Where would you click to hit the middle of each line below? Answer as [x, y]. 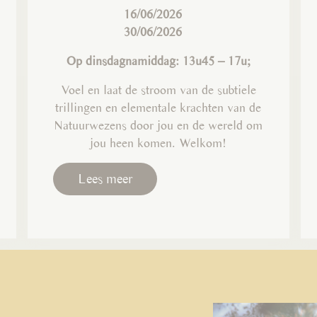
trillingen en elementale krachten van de [158, 107]
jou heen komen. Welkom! [158, 142]
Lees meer [105, 179]
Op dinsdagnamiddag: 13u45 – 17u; [158, 60]
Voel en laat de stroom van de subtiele [158, 89]
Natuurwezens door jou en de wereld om [158, 125]
